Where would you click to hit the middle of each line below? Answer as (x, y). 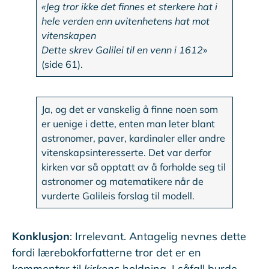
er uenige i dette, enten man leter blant (128, 124)
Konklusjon (41, 237)
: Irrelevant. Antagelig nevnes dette (158, 237)
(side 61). (62, 65)
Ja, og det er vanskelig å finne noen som (130, 110)
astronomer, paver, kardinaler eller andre (134, 138)
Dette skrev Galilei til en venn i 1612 (122, 50)
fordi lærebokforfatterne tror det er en (107, 253)
